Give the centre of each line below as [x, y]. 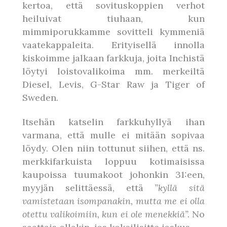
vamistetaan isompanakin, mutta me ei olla [113, 201]
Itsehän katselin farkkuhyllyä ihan [113, 122]
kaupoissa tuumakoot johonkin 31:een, [113, 175]
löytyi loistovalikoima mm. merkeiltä [113, 71]
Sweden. [40, 98]
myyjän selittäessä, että [89, 188]
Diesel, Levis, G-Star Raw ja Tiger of [113, 84]
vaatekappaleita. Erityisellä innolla [113, 45]
